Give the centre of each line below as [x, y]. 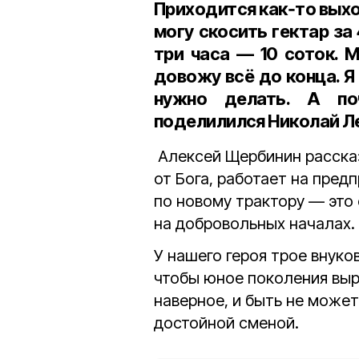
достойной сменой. [226, 323]
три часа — [207, 53]
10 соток [297, 53]
